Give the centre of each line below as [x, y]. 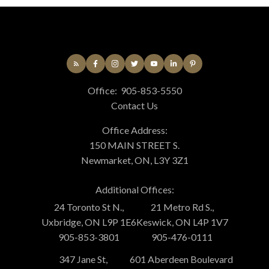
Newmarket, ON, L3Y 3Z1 [134, 160]
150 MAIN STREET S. [134, 145]
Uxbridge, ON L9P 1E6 [89, 222]
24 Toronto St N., [89, 207]
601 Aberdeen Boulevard [181, 259]
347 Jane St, [83, 259]
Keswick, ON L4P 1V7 [182, 222]
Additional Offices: [134, 190]
